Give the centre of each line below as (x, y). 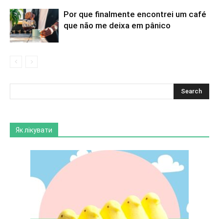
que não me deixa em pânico (117, 25)
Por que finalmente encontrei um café (135, 14)
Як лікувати (34, 130)
